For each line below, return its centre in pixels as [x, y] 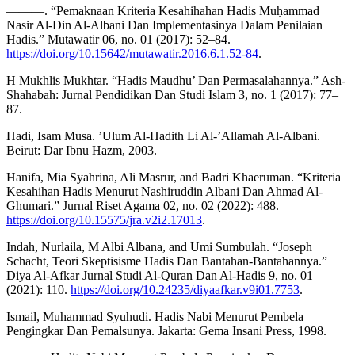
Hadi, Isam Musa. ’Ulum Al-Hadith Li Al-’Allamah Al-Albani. [163, 136]
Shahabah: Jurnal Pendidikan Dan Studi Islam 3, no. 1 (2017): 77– [172, 94]
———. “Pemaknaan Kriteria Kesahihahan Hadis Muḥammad [163, 10]
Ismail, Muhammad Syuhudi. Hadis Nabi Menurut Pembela [155, 316]
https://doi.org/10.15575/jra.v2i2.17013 [104, 219]
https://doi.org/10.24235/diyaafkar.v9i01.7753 [185, 289]
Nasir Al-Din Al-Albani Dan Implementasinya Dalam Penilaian [164, 25]
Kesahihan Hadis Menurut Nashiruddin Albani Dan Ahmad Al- [164, 191]
